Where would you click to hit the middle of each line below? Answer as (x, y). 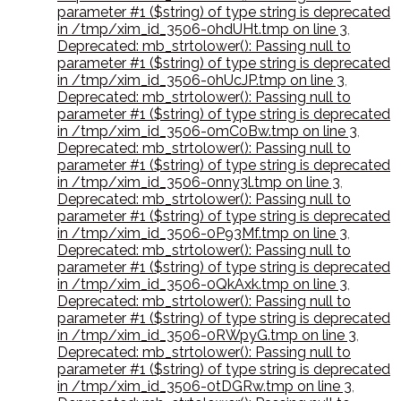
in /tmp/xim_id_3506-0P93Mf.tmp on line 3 (202, 234)
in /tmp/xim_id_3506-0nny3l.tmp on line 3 (199, 183)
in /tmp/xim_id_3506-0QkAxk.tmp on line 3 (202, 285)
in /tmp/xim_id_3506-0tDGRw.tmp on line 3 (205, 387)
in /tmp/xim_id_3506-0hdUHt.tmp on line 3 (202, 30)
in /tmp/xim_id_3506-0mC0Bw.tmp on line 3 (207, 132)
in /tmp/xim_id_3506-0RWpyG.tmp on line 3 (207, 336)
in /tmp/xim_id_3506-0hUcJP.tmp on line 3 (201, 81)
